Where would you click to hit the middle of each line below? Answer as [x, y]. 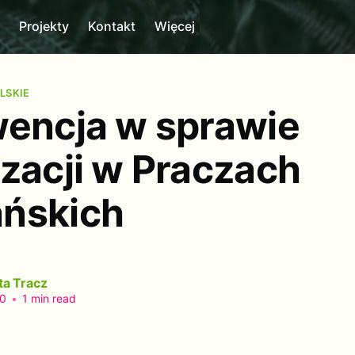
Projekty [44, 27]
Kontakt [112, 27]
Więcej [175, 27]
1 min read [48, 299]
